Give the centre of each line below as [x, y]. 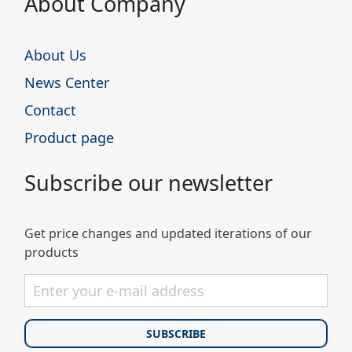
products [51, 252]
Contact [50, 110]
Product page [69, 137]
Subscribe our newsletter [148, 182]
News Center [67, 82]
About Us [55, 55]
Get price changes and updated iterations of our [168, 233]
